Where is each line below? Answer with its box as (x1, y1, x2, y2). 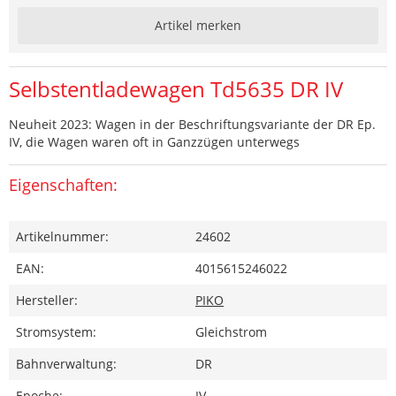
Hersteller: (16, 292, 78, 309)
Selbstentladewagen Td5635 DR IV (9, 74, 343, 104)
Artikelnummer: (16, 228, 109, 246)
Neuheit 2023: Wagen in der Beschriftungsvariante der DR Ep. (9, 116, 376, 133)
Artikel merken (155, 17, 241, 34)
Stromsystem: (16, 324, 96, 341)
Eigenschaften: (9, 174, 118, 196)
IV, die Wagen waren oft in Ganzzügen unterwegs (9, 133, 300, 151)
